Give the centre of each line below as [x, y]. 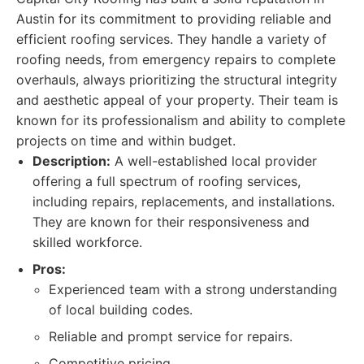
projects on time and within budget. [126, 141]
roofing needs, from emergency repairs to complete [176, 59]
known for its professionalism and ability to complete [181, 120]
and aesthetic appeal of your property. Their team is [177, 100]
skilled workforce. [87, 242]
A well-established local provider [214, 161]
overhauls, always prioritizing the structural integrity [177, 80]
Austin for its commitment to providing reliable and [174, 19]
